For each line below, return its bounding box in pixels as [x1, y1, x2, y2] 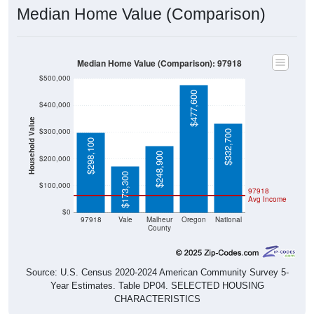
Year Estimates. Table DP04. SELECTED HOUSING [50, 280, 264, 291]
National [214, 214, 242, 224]
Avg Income [248, 194, 287, 204]
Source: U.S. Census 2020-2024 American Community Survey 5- [25, 266, 289, 278]
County [148, 223, 171, 233]
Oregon [182, 214, 206, 224]
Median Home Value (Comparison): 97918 [77, 57, 242, 69]
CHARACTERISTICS [114, 293, 200, 304]
